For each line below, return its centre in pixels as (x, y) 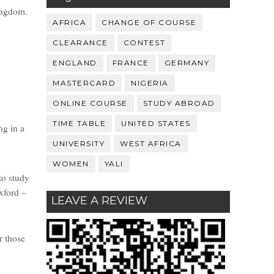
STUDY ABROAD (179, 103)
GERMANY (187, 62)
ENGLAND (75, 62)
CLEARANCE (80, 42)
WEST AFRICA (151, 143)
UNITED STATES (156, 123)
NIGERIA (150, 83)
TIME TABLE (79, 123)
